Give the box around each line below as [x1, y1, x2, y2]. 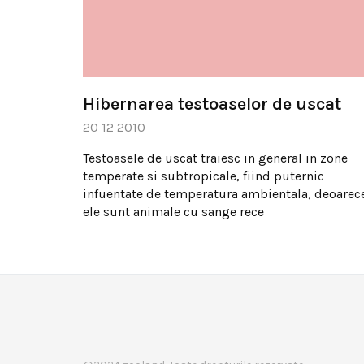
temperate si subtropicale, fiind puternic [83, 167, 324, 184]
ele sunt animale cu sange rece [83, 203, 264, 219]
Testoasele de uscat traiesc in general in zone [83, 149, 348, 166]
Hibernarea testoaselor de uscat [83, 93, 341, 115]
